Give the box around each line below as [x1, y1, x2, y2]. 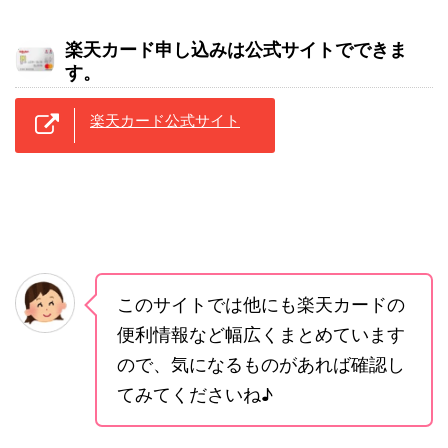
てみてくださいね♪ [117, 383, 273, 405]
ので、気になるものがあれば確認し [117, 353, 405, 375]
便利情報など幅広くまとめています [117, 323, 405, 345]
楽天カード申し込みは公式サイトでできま [65, 38, 407, 60]
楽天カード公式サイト [90, 110, 240, 130]
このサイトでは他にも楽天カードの [117, 293, 405, 315]
